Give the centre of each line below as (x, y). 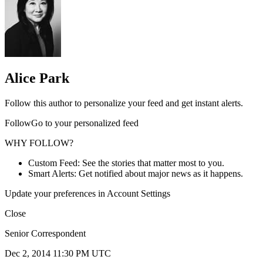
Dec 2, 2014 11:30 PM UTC (58, 254)
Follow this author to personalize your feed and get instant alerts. (124, 103)
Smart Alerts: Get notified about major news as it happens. (136, 174)
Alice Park (37, 78)
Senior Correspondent (45, 234)
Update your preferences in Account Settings (87, 194)
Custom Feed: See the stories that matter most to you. (126, 163)
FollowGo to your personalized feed (72, 123)
